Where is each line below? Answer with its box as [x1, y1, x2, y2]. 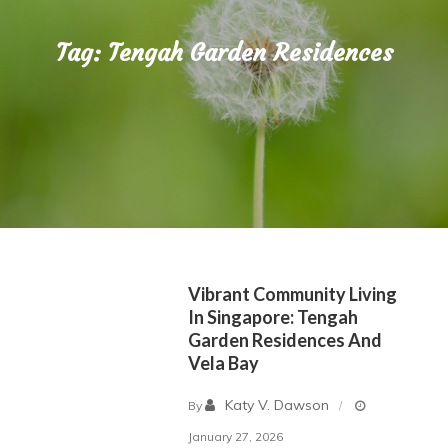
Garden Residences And [188, 329, 383, 352]
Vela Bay [188, 352, 260, 375]
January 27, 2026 [188, 428, 284, 444]
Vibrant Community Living [188, 283, 398, 306]
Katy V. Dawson [225, 396, 330, 415]
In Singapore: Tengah [188, 306, 359, 329]
